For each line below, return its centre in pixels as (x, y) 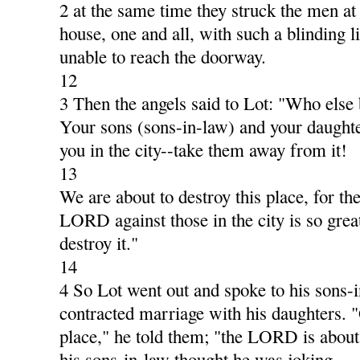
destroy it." (99, 243)
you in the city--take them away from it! (204, 150)
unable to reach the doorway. (163, 57)
